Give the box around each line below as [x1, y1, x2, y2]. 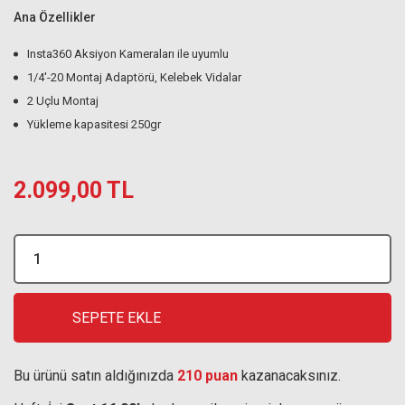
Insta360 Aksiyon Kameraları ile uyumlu [27, 47, 229, 61]
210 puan [177, 367, 238, 384]
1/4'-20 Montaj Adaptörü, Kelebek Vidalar [27, 71, 241, 84]
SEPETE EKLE [72, 308, 161, 326]
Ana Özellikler [14, 10, 96, 24]
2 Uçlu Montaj [27, 94, 99, 108]
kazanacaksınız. [238, 367, 341, 384]
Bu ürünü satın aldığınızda [14, 367, 177, 384]
